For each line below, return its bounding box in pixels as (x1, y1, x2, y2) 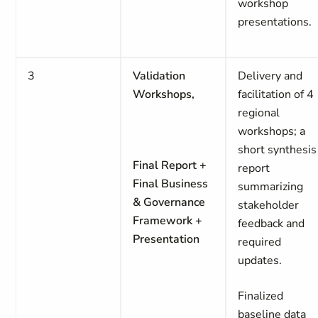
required (238, 234, 282, 250)
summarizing (238, 179, 304, 194)
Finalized (238, 288, 284, 304)
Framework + (133, 213, 203, 229)
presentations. (238, 14, 312, 30)
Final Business (133, 176, 209, 192)
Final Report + (133, 158, 207, 173)
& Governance (133, 194, 206, 210)
